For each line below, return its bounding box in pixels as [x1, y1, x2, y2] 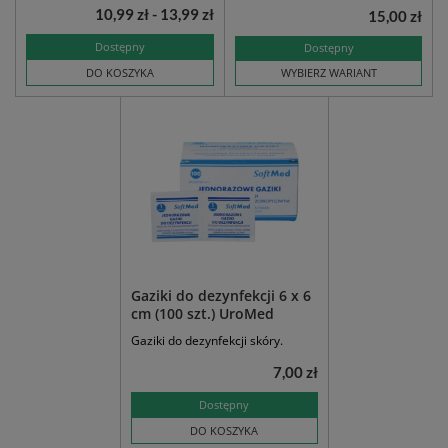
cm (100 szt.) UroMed [130, 304, 274, 324]
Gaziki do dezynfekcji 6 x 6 [130, 286, 311, 306]
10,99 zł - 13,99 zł [95, 5, 214, 24]
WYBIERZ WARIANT [280, 65, 377, 81]
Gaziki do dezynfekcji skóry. [130, 332, 283, 350]
